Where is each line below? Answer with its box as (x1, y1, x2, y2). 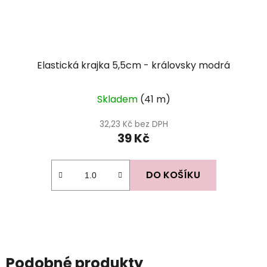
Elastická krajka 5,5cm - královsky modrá (37, 58, 230, 72)
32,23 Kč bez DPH (99, 118, 168, 130)
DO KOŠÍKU (145, 167, 200, 182)
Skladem (97, 92, 140, 106)
